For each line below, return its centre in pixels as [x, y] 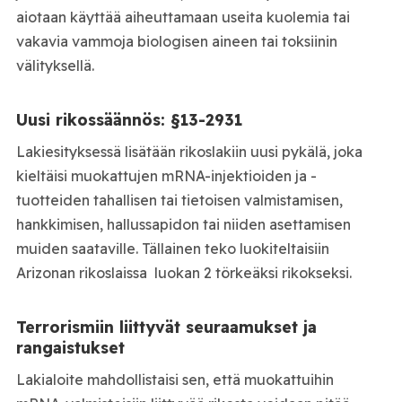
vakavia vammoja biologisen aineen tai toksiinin [176, 42]
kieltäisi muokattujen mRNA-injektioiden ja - [166, 176]
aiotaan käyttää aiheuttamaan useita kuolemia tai [183, 17]
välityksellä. [55, 66]
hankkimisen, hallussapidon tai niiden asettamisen [183, 225]
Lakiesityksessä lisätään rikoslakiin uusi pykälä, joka [189, 152]
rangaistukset [70, 348]
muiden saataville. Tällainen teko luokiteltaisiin [172, 249]
